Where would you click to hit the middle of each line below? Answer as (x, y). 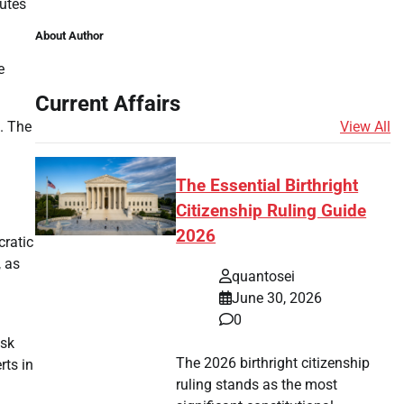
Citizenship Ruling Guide (271, 211)
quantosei (264, 276)
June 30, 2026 (277, 298)
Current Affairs (107, 103)
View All (365, 126)
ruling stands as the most (257, 384)
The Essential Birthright (267, 186)
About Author (69, 35)
